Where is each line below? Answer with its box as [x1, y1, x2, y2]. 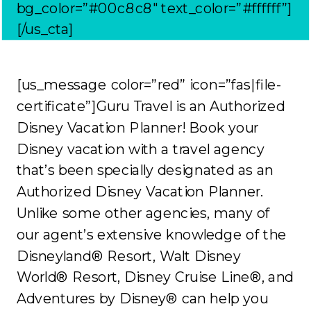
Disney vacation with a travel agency [16, 140, 264, 158]
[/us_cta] [16, 20, 74, 38]
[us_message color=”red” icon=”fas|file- [16, 76, 281, 94]
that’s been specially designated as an [16, 161, 274, 179]
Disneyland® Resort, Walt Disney [16, 246, 242, 264]
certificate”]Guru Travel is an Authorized [16, 97, 285, 115]
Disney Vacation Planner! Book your [16, 118, 259, 137]
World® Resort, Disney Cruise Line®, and [16, 268, 294, 286]
